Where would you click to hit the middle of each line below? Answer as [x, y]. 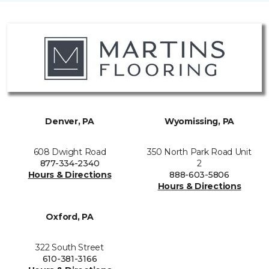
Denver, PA [70, 121]
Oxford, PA [70, 217]
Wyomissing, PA [199, 121]
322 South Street [70, 247]
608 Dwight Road [70, 152]
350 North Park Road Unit [199, 152]
